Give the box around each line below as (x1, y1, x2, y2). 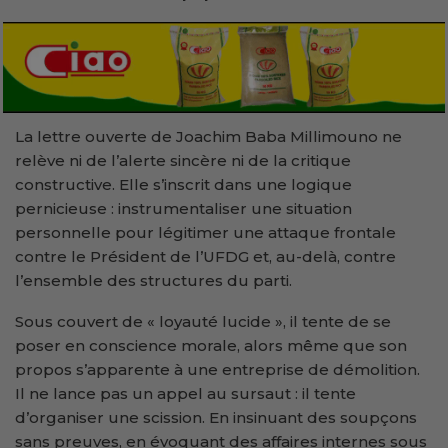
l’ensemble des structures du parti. (15, 271, 292, 291)
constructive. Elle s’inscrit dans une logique (15, 175, 352, 195)
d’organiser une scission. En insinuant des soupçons (15, 408, 417, 428)
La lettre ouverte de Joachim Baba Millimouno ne (15, 127, 402, 147)
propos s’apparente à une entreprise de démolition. (15, 360, 420, 380)
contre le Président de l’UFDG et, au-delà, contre (15, 247, 396, 267)
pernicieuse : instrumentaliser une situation (15, 199, 352, 219)
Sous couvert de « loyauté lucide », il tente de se (15, 312, 391, 332)
